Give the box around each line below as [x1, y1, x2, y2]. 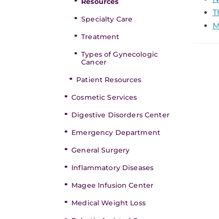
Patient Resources [76, 75, 142, 84]
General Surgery [71, 146, 130, 154]
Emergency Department [71, 128, 160, 137]
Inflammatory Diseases [71, 163, 154, 172]
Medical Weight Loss [71, 198, 146, 207]
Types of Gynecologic [81, 50, 158, 59]
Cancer [81, 58, 107, 66]
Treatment [81, 32, 120, 41]
